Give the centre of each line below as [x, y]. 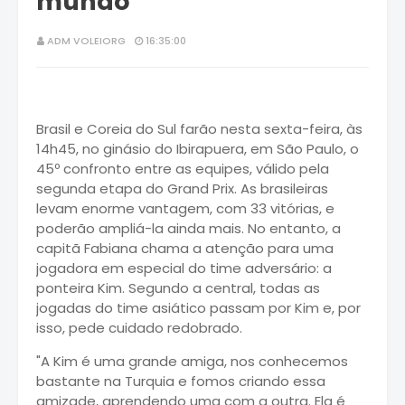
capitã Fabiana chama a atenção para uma [185, 248]
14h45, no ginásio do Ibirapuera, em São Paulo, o [198, 148]
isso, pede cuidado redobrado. [139, 327]
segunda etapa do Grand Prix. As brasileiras [182, 188]
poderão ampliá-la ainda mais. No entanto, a [188, 228]
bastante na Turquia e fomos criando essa [181, 381]
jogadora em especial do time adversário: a [184, 268]
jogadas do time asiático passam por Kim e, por [198, 307]
